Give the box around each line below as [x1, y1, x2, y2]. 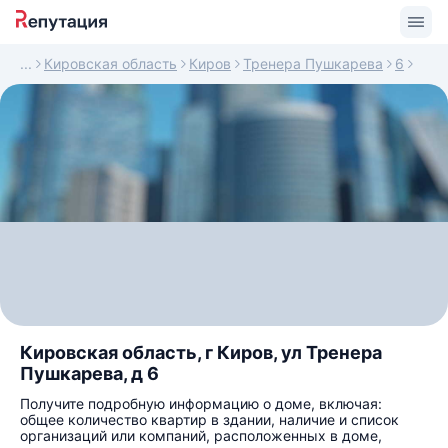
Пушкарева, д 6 [20, 363, 159, 384]
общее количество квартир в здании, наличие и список [20, 411, 399, 428]
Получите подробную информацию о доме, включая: [20, 395, 382, 412]
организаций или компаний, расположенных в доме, [20, 427, 382, 444]
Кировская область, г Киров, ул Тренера [20, 342, 382, 363]
